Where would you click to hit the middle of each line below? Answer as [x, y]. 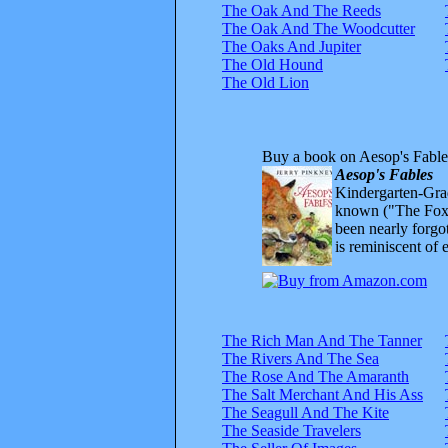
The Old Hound [272, 64]
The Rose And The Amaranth [315, 376]
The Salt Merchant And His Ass [322, 394]
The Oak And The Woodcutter [318, 28]
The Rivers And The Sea [300, 358]
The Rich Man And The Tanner [322, 340]
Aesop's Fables [384, 174]
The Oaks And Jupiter [291, 46]
